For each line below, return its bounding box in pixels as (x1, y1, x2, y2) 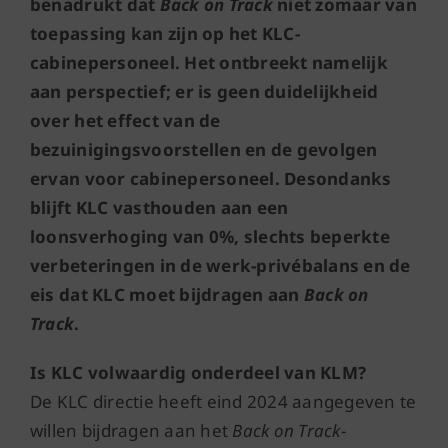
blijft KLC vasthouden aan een (29, 196, 289, 219)
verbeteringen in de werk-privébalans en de (29, 254, 411, 277)
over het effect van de (29, 109, 221, 132)
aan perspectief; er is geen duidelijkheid (29, 80, 379, 103)
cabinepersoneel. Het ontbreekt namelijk (29, 51, 388, 74)
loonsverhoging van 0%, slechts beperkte (29, 225, 390, 248)
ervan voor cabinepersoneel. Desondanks (29, 167, 392, 190)
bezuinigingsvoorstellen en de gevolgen (29, 138, 378, 161)
